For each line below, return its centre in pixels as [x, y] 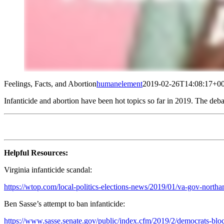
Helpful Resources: [36, 152]
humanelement [119, 83]
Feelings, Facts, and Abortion [50, 83]
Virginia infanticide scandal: [48, 169]
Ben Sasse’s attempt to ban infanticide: [64, 203]
